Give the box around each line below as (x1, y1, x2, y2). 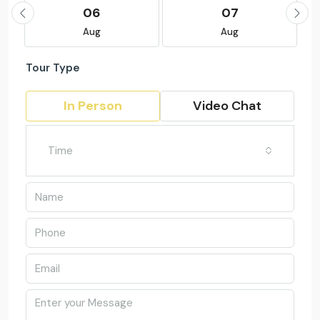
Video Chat (193, 97, 261, 115)
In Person (64, 97, 122, 115)
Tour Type (26, 61, 80, 76)
